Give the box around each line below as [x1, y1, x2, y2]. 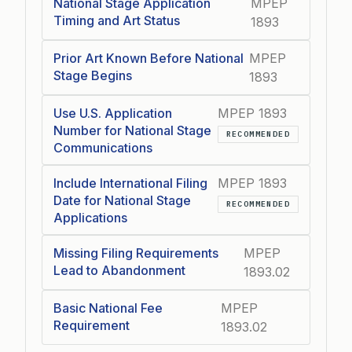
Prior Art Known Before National [53, 50, 244, 66]
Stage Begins [53, 68, 132, 83]
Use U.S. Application [53, 105, 172, 121]
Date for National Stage [53, 192, 191, 208]
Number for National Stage [53, 123, 211, 138]
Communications [53, 140, 152, 156]
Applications [53, 210, 127, 225]
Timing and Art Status [53, 13, 180, 28]
